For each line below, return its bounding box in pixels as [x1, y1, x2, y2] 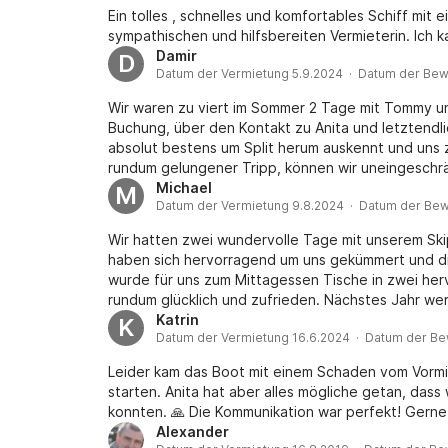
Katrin [156, 311, 199, 328]
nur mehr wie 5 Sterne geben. [108, 311, 308, 328]
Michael [156, 179, 212, 196]
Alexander [156, 423, 229, 440]
